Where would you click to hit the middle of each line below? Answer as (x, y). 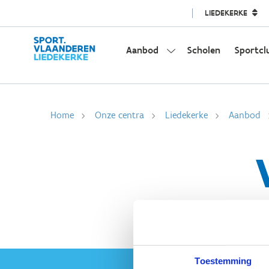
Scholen (204, 50)
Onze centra (119, 115)
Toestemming (223, 261)
